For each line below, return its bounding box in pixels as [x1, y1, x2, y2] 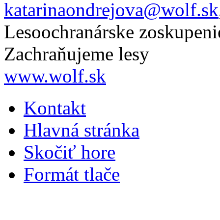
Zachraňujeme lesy [4, 43, 149, 65]
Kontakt [24, 97, 86, 119]
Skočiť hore [24, 141, 115, 163]
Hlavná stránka [24, 119, 139, 141]
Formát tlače [24, 164, 120, 185]
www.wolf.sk [4, 65, 106, 87]
